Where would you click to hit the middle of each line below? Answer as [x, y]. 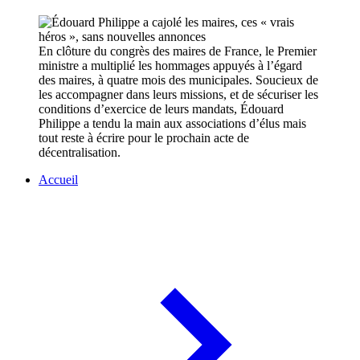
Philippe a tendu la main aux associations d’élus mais [172, 124]
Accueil [58, 180]
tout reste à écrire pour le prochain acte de [144, 138]
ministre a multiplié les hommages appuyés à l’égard [170, 66]
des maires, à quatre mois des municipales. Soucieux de [178, 80]
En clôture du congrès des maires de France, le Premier [178, 51]
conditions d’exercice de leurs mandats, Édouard [161, 109]
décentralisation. [80, 153]
